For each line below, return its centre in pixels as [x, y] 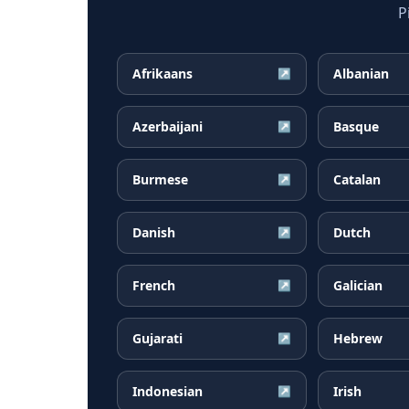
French [154, 285]
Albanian [361, 73]
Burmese [160, 179]
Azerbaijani [168, 126]
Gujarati [157, 338]
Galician [358, 285]
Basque [356, 126]
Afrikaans [163, 73]
